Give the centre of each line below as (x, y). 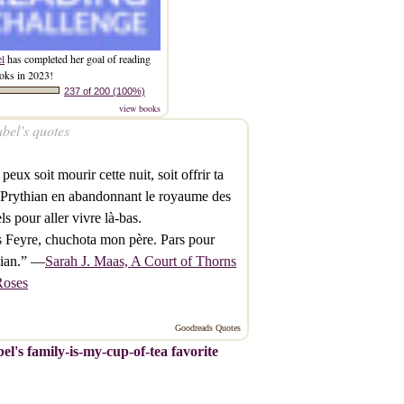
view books (140, 108)
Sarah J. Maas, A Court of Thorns (141, 261)
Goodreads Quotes (208, 327)
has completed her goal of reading (78, 58)
